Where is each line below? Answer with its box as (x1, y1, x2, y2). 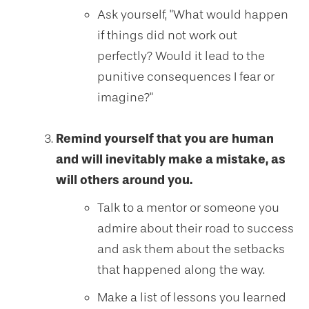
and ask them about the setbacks (97, 241, 285, 257)
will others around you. (56, 172, 192, 188)
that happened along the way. (97, 262, 265, 277)
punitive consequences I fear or (97, 69, 275, 84)
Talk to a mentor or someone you (97, 200, 279, 215)
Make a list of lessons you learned (97, 290, 286, 305)
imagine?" (97, 90, 153, 105)
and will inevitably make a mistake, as (56, 152, 286, 167)
